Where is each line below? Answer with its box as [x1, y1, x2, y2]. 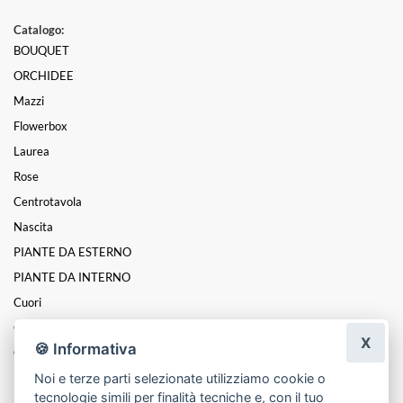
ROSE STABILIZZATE [13, 370, 123, 385]
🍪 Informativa [34, 339, 138, 358]
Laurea [13, 143, 49, 158]
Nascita [13, 219, 53, 234]
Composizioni [13, 345, 82, 360]
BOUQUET [13, 42, 69, 58]
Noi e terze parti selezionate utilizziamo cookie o [34, 370, 327, 386]
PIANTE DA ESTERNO [13, 244, 131, 259]
